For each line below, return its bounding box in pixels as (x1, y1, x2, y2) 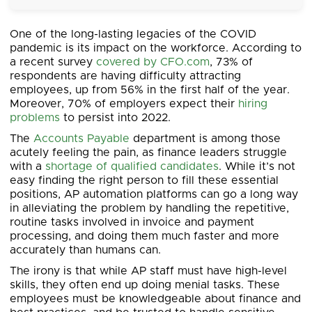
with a (10, 161, 45, 172)
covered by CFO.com (96, 56, 210, 68)
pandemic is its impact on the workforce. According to (10, 42, 302, 54)
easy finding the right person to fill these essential (10, 175, 279, 186)
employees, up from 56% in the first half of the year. (10, 84, 290, 95)
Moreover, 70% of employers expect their (10, 98, 238, 109)
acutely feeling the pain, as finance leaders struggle (10, 147, 287, 158)
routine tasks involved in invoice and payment (10, 217, 254, 228)
